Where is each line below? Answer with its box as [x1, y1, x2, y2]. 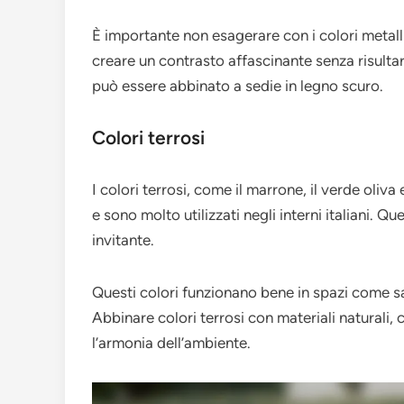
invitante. [92, 231, 154, 250]
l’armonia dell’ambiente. [92, 334, 251, 353]
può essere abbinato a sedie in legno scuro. [92, 77, 383, 96]
